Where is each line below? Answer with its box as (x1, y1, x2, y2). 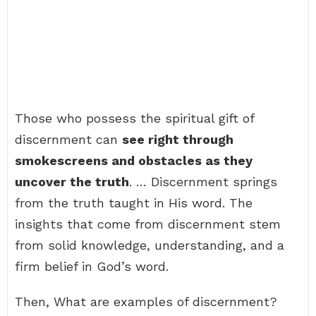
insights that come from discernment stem (15, 217, 281, 231)
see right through (122, 132, 233, 147)
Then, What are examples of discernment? (15, 294, 277, 309)
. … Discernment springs (129, 174, 277, 189)
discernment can (15, 132, 122, 147)
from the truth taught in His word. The (15, 195, 253, 210)
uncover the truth (15, 174, 129, 189)
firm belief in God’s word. (15, 259, 169, 274)
